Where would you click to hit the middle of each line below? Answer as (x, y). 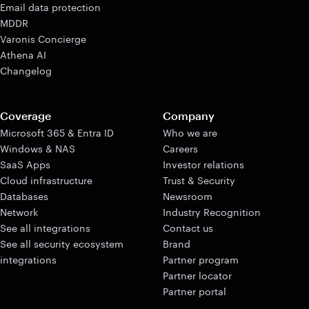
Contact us (188, 228)
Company (189, 115)
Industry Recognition (212, 212)
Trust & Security (199, 180)
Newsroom (188, 196)
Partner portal (195, 291)
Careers (180, 148)
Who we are (190, 132)
